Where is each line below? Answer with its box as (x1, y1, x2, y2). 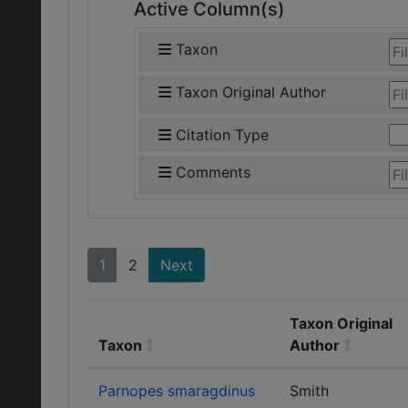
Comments (176, 163, 250, 181)
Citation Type (176, 126, 269, 144)
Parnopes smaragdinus (98, 382, 255, 400)
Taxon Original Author (176, 83, 326, 101)
